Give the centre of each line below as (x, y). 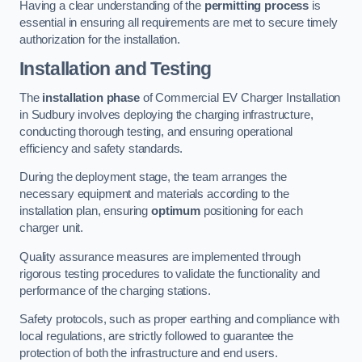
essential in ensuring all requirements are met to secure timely (179, 22)
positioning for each (251, 211)
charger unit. (52, 228)
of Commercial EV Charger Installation (240, 97)
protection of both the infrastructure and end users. (149, 354)
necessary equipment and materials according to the (154, 194)
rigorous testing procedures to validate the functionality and (170, 274)
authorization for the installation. (100, 39)
